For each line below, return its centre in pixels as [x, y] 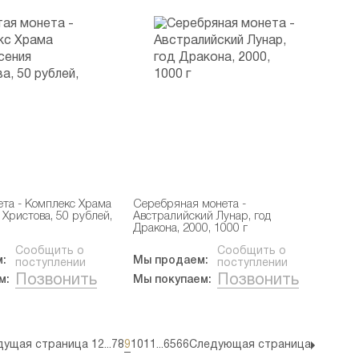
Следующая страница [250, 345]
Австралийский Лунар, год [202, 217]
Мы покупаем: [173, 280]
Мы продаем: [171, 261]
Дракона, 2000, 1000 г [191, 229]
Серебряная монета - [190, 205]
